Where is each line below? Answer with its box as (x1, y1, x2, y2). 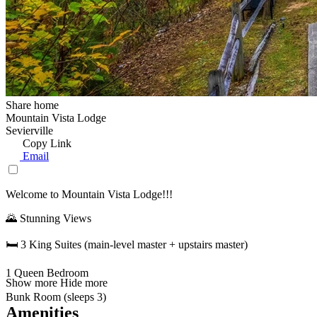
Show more (6, 277, 57, 289)
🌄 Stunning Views (6, 212, 91, 225)
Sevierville (6, 125, 53, 137)
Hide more (60, 277, 108, 289)
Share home (6, 99, 59, 112)
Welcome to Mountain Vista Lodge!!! (6, 188, 173, 201)
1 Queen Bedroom (6, 267, 88, 279)
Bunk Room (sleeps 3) (6, 291, 106, 304)
